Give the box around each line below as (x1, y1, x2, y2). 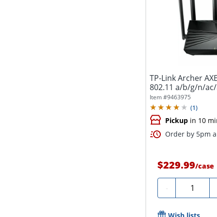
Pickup (165, 116, 188, 125)
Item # (150, 93, 168, 102)
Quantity (179, 181, 211, 192)
